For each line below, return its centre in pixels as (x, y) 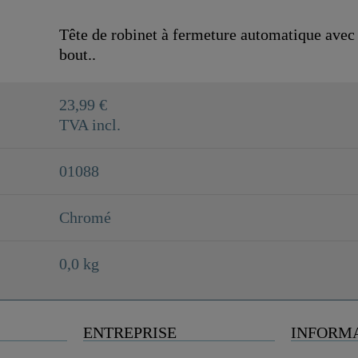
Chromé (85, 217)
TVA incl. (90, 125)
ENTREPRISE (129, 332)
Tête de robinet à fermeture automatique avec (207, 34)
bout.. (78, 54)
